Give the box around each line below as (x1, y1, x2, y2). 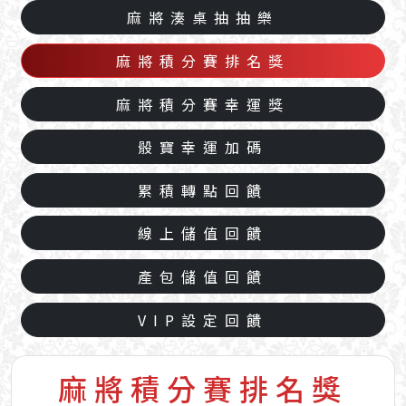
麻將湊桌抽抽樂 (126, 6, 279, 29)
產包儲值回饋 (137, 265, 268, 287)
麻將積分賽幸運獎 (115, 92, 290, 115)
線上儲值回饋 (137, 222, 268, 245)
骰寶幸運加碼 (137, 136, 268, 159)
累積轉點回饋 (137, 179, 268, 201)
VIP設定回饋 (137, 308, 268, 331)
